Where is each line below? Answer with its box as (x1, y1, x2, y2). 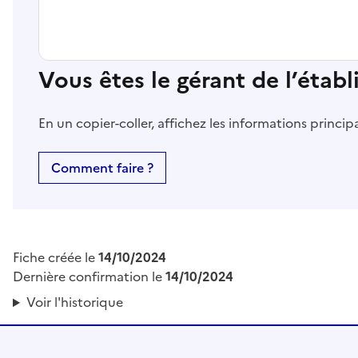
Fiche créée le (13, 248, 98, 268)
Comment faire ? (51, 158, 153, 178)
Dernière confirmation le (13, 267, 165, 287)
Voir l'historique (26, 292, 123, 312)
